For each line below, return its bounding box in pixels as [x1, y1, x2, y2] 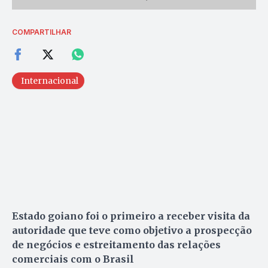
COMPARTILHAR [12, 27, 71, 36]
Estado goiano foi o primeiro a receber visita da [12, 209, 250, 222]
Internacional [21, 75, 78, 86]
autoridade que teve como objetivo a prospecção [12, 224, 252, 236]
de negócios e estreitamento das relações [12, 238, 221, 251]
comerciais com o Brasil [12, 252, 134, 265]
